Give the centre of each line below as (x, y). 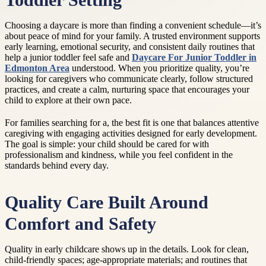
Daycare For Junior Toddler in (194, 57)
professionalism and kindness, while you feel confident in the (119, 155)
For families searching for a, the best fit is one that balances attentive (132, 123)
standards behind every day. (57, 165)
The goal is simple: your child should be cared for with (107, 144)
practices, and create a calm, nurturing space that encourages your (127, 89)
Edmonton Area (37, 68)
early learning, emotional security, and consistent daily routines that (130, 47)
